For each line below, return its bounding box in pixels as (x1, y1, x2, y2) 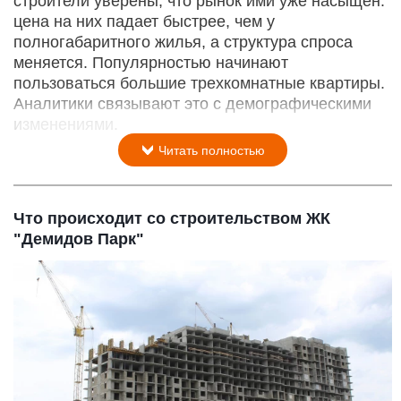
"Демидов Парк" (13, 229, 144, 248)
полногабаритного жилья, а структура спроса (13, 32, 353, 51)
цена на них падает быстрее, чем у (13, 12, 275, 30)
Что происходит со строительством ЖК (13, 209, 330, 227)
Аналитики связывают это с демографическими (13, 94, 371, 113)
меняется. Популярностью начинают (13, 53, 288, 72)
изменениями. (13, 115, 118, 133)
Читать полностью (155, 142, 265, 158)
